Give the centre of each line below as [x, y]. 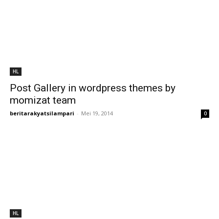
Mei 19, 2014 [97, 113]
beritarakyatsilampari [42, 113]
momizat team [43, 100]
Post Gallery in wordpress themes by [93, 88]
